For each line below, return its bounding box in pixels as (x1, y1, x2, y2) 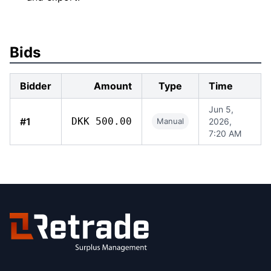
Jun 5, (209, 104, 233, 114)
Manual (157, 116, 184, 126)
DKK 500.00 (71, 116, 132, 127)
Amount (94, 80, 132, 92)
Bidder (20, 80, 51, 92)
